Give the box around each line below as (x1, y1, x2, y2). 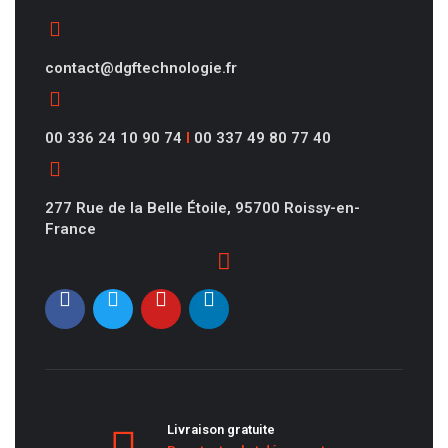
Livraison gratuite (167, 422, 275, 438)
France (45, 220, 96, 239)
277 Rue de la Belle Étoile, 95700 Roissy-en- (45, 199, 360, 218)
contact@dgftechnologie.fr (45, 59, 237, 78)
